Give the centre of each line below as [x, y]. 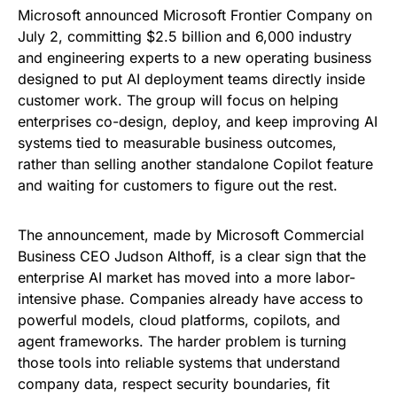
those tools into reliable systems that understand [179, 363]
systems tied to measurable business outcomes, [177, 143]
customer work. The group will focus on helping [178, 101]
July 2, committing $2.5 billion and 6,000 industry [185, 37]
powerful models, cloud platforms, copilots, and [179, 320]
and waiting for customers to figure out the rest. [178, 186]
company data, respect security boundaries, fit [174, 384]
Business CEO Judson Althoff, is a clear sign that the [192, 257]
